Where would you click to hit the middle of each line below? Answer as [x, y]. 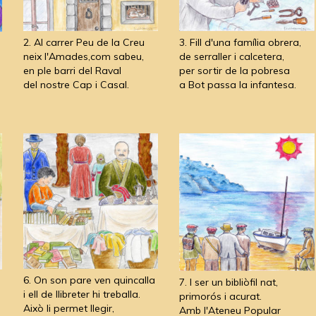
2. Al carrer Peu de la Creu [84, 42]
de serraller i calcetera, [232, 56]
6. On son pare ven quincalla [89, 280]
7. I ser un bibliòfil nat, [229, 282]
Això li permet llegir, [68, 308]
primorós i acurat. [220, 296]
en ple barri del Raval [72, 70]
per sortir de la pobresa [235, 70]
